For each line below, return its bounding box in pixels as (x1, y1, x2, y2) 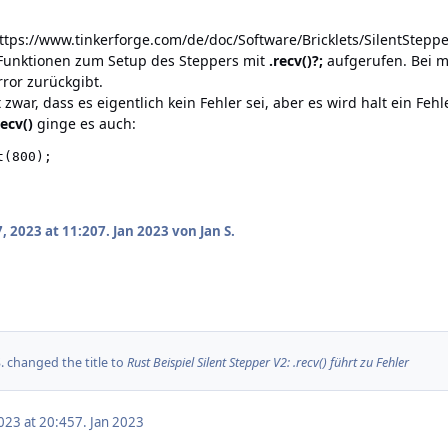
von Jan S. (168, 222, 235, 241)
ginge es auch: (33, 114, 136, 134)
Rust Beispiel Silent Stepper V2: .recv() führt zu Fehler (127, 353, 409, 371)
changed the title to (4, 353, 127, 371)
